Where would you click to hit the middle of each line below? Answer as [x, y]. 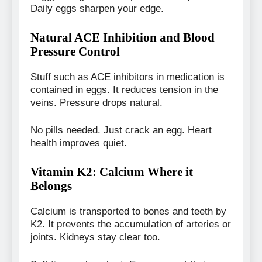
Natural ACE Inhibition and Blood [123, 37]
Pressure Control [75, 51]
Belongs [51, 185]
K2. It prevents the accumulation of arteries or [131, 224]
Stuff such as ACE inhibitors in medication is [127, 77]
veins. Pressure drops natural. [96, 102]
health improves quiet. [79, 143]
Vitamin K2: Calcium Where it [112, 171]
